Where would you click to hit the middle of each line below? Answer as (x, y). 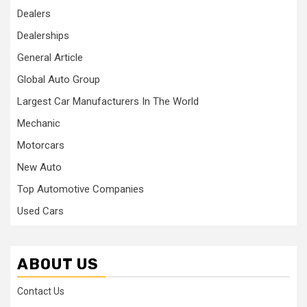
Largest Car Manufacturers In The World (108, 101)
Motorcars (41, 145)
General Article (50, 57)
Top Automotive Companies (81, 189)
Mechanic (39, 123)
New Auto (39, 167)
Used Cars (40, 211)
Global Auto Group (59, 79)
